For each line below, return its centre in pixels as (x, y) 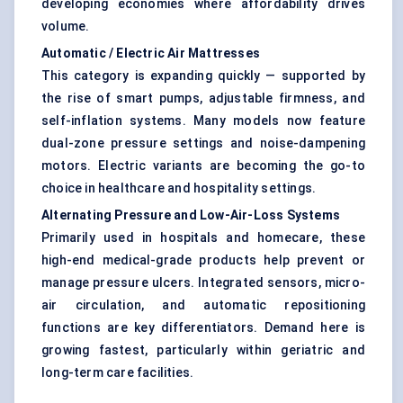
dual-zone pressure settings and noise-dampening (203, 143)
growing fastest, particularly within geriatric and (203, 350)
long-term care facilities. (118, 373)
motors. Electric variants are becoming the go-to (203, 166)
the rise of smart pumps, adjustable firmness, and (203, 99)
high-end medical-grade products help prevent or (203, 260)
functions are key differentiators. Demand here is (203, 328)
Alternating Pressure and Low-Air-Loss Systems (191, 215)
